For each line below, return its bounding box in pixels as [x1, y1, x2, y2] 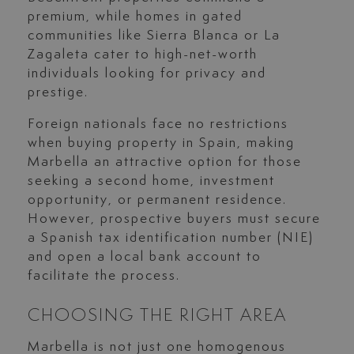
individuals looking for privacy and [27, 66, 266, 81]
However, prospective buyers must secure [27, 212, 321, 227]
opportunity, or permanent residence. [27, 193, 287, 208]
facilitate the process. [27, 269, 180, 284]
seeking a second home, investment [27, 174, 275, 189]
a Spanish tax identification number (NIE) [27, 231, 314, 246]
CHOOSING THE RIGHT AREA [27, 307, 287, 326]
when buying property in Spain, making [27, 136, 295, 151]
